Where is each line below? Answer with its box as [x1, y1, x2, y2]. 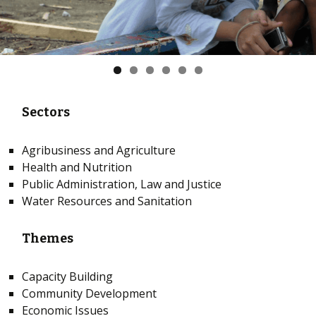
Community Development [22, 286, 157, 302]
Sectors [22, 104, 71, 121]
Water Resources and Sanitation [22, 193, 193, 209]
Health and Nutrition [22, 159, 133, 176]
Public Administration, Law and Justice [22, 176, 222, 193]
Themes [22, 231, 74, 247]
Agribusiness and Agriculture [22, 142, 176, 159]
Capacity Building [22, 269, 114, 285]
